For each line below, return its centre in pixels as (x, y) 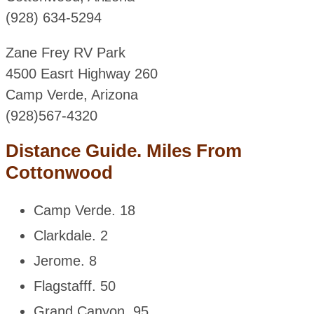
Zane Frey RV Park (65, 53)
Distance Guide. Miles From (123, 151)
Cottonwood (59, 173)
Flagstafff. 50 (74, 286)
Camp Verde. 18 (84, 211)
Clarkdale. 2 (70, 236)
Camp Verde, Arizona (71, 95)
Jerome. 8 (65, 261)
